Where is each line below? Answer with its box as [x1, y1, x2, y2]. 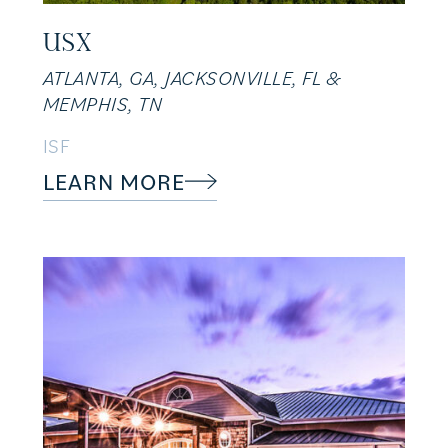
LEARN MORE [42, 166, 185, 197]
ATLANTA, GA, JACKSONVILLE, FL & [42, 65, 341, 92]
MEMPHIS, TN [42, 91, 163, 118]
